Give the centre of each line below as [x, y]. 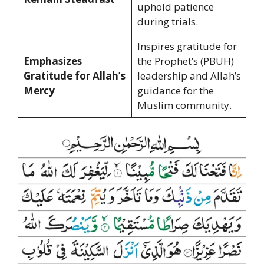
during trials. [167, 21]
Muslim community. [184, 105]
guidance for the [175, 90]
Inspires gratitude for [187, 46]
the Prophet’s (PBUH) [185, 61]
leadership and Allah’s [189, 75]
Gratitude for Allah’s [74, 75]
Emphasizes [52, 61]
